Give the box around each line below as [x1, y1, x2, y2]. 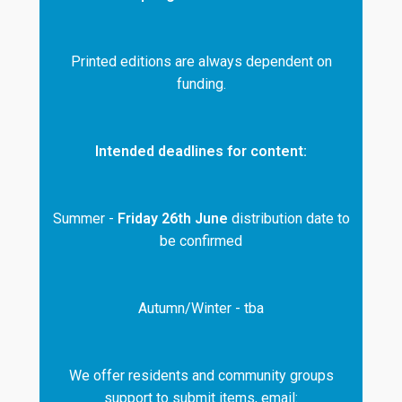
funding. [176, 75, 226, 93]
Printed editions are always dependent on [70, 53, 332, 71]
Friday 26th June [117, 210, 228, 228]
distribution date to [227, 210, 350, 228]
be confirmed [160, 232, 242, 250]
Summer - [52, 210, 118, 228]
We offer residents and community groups [68, 367, 334, 385]
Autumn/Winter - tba [138, 300, 264, 318]
